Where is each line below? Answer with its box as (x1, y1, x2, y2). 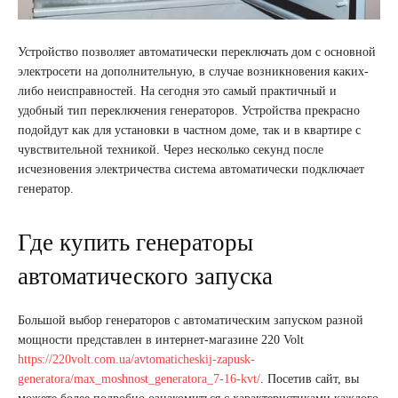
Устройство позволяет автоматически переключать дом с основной (18, 44, 376, 59)
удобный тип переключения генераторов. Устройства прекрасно (18, 103, 360, 117)
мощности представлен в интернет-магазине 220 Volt (18, 332, 304, 346)
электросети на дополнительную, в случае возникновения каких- (18, 64, 369, 78)
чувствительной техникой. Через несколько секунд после (18, 142, 323, 156)
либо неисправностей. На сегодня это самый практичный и (18, 84, 337, 98)
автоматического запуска (18, 262, 273, 290)
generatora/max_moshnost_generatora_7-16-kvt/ (18, 371, 260, 386)
